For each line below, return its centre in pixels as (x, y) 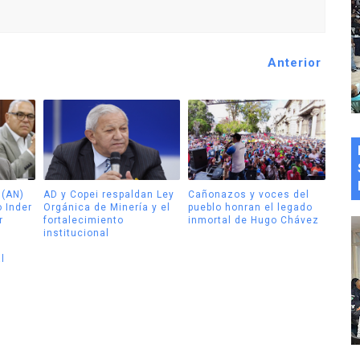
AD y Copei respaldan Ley (108, 194)
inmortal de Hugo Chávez (254, 220)
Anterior (294, 63)
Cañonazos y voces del (249, 194)
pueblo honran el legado (250, 207)
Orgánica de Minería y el (106, 207)
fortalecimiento (83, 220)
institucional (76, 233)
